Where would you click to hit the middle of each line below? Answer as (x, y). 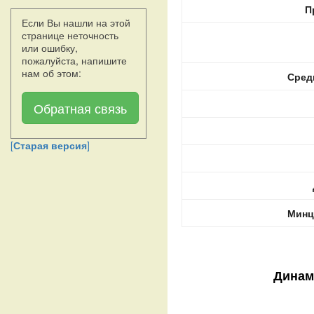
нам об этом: (52, 73)
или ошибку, (50, 48)
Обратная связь (80, 108)
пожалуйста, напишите (74, 60)
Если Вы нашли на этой (76, 22)
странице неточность (70, 35)
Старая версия (50, 145)
